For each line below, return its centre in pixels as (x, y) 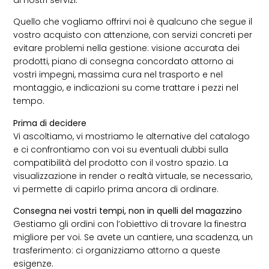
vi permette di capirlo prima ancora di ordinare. (116, 189)
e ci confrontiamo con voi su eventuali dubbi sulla (121, 149)
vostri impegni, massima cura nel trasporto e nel (118, 75)
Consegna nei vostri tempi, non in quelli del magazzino (128, 211)
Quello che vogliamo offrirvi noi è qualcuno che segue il (133, 22)
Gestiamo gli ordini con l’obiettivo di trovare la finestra (130, 224)
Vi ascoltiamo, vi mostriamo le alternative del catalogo (132, 136)
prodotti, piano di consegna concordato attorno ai (124, 62)
